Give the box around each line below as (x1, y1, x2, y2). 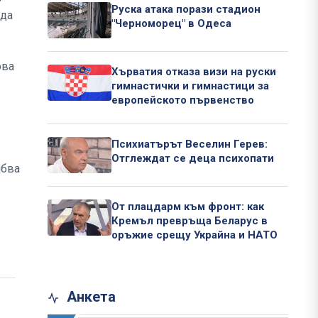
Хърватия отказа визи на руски (111, 65, 276, 79)
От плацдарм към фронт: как (111, 200, 264, 214)
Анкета (63, 288, 116, 306)
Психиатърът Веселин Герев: (111, 138, 268, 151)
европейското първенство (111, 94, 254, 107)
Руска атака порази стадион (111, 3, 261, 16)
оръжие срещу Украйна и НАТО (111, 229, 278, 242)
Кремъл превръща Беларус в (111, 214, 268, 228)
